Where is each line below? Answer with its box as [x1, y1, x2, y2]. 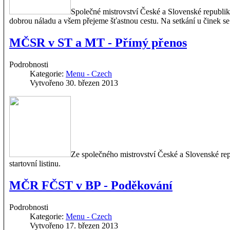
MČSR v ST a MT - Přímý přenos [9, 35, 187, 49]
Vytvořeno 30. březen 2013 [30, 78, 118, 87]
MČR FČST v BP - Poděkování [9, 178, 172, 192]
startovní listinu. [9, 159, 61, 168]
